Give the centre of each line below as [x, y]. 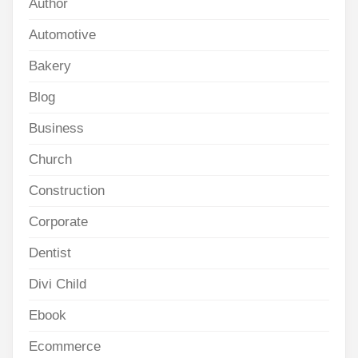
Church [50, 160]
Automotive [62, 35]
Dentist [50, 253]
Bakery [50, 66]
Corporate [58, 222]
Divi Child [58, 284]
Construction [67, 191]
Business [56, 129]
